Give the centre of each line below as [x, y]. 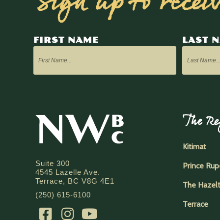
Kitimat [194, 146]
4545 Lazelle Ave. [68, 172]
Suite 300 [53, 163]
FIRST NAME [66, 40]
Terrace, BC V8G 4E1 [75, 181]
